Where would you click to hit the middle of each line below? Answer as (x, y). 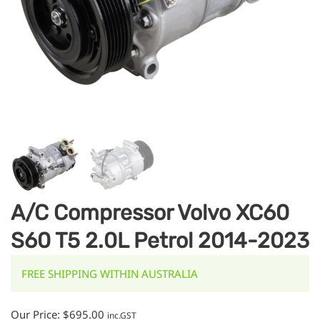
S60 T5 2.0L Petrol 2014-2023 (160, 240)
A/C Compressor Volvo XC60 (150, 212)
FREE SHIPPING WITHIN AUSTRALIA (110, 273)
